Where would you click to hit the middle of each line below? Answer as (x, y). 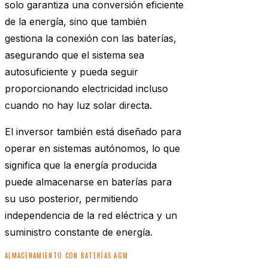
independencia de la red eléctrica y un (91, 216)
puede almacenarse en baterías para (88, 182)
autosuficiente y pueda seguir (71, 72)
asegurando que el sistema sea (74, 55)
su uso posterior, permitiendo (71, 199)
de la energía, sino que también (76, 22)
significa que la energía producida (81, 165)
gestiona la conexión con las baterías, (91, 39)
